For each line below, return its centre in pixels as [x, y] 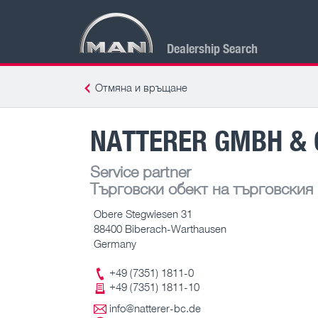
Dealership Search [212, 48]
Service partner [141, 171]
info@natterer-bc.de [155, 308]
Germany [115, 243]
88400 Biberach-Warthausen [160, 228]
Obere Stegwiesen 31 [143, 213]
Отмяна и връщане [141, 87]
